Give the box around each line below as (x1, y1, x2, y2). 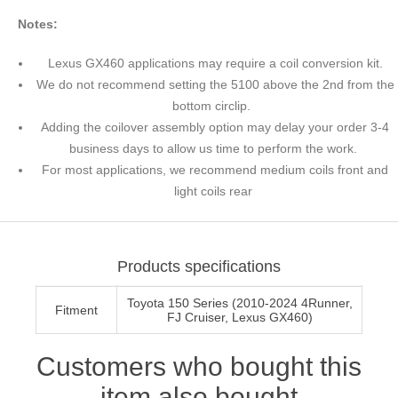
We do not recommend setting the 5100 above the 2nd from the (36, 77, 394, 92)
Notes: (18, 17, 58, 32)
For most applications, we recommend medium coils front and (42, 163, 388, 178)
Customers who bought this (36, 352, 362, 382)
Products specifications (117, 258, 281, 276)
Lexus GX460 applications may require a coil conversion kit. (47, 56, 383, 71)
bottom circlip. (172, 99, 258, 114)
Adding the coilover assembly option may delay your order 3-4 (41, 120, 389, 135)
